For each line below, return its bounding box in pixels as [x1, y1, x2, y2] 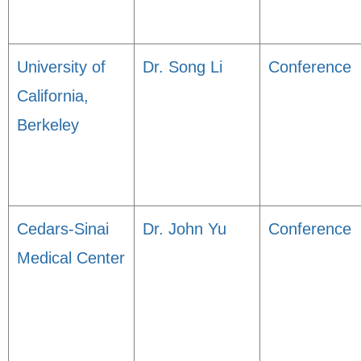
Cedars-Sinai [17, 220, 109, 238]
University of [17, 58, 106, 76]
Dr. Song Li [143, 58, 222, 76]
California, [17, 87, 89, 105]
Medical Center [17, 249, 125, 267]
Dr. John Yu [143, 220, 226, 238]
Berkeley [17, 116, 79, 134]
